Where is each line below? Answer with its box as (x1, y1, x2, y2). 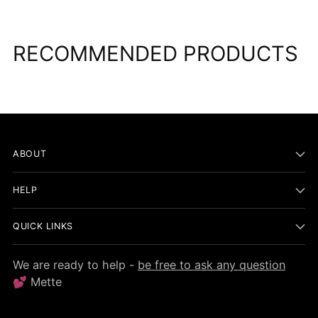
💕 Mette (13, 274, 62, 289)
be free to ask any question (138, 257, 285, 272)
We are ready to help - (13, 257, 138, 272)
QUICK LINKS (13, 220, 73, 231)
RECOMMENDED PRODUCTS (13, 40, 298, 66)
